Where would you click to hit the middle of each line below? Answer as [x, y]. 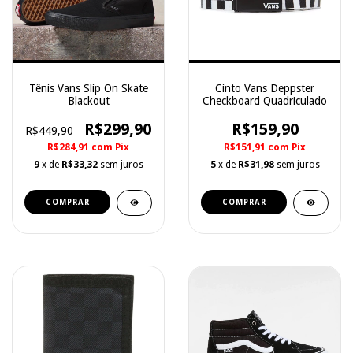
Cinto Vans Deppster [265, 88]
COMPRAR [67, 202]
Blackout [88, 101]
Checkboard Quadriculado [265, 101]
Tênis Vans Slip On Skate [88, 88]
